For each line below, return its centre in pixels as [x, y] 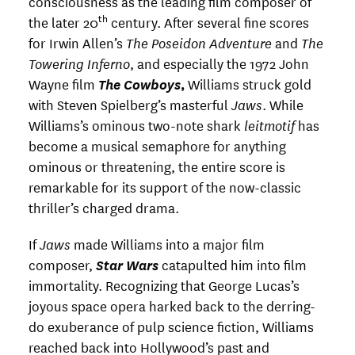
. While [283, 105]
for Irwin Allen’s [77, 43]
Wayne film [63, 84]
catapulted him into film [233, 264]
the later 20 [63, 22]
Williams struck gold [250, 84]
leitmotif [269, 125]
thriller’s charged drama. [104, 208]
